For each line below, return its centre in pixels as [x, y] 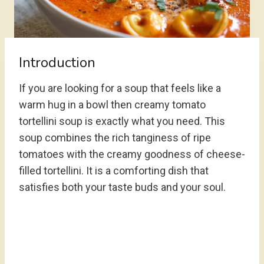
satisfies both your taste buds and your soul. [122, 187]
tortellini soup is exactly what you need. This [122, 121]
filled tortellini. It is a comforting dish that [114, 171]
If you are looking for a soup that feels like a [120, 88]
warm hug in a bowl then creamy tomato [112, 105]
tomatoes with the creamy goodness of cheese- [132, 154]
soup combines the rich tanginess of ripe [115, 138]
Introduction [57, 62]
